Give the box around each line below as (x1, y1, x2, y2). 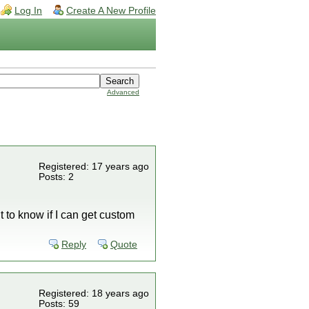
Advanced (107, 88, 139, 96)
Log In (14, 6, 42, 16)
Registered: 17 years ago (39, 161, 149, 172)
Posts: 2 (39, 172, 74, 182)
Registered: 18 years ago (39, 288, 149, 299)
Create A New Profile (66, 6, 156, 16)
